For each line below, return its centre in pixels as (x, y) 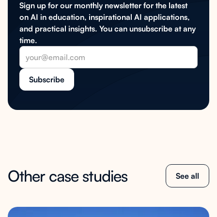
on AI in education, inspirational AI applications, (105, 17)
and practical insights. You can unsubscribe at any (108, 29)
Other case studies (68, 176)
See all (187, 176)
